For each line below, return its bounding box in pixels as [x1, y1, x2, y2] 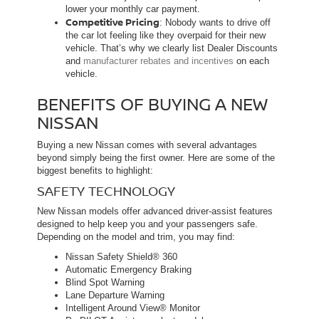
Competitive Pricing [66, 15, 159, 28]
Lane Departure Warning [66, 289, 164, 300]
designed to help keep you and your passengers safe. [37, 218, 258, 229]
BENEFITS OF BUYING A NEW [37, 91, 268, 115]
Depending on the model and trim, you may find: [37, 231, 235, 242]
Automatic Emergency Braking [66, 263, 192, 275]
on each [234, 55, 269, 66]
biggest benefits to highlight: [37, 164, 153, 176]
